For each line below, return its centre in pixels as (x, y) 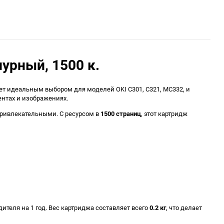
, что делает (184, 207)
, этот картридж (164, 113)
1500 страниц (121, 113)
